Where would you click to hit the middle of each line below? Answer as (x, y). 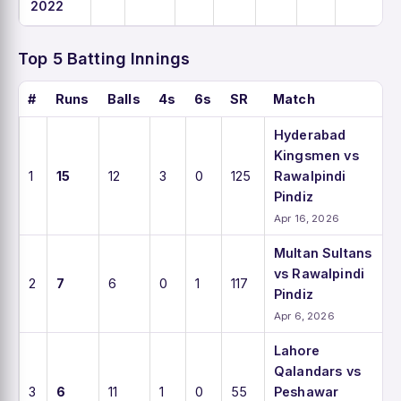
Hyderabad (310, 134)
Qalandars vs (317, 371)
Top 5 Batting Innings (104, 58)
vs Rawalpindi (319, 273)
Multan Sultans (323, 252)
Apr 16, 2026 (307, 218)
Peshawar (307, 391)
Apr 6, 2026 (304, 316)
